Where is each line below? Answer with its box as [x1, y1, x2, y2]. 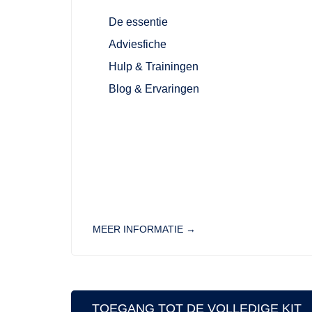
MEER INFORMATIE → [93, 224, 196, 235]
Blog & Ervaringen [108, 83, 199, 95]
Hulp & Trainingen [108, 61, 198, 73]
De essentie [108, 16, 168, 29]
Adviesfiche [108, 38, 166, 51]
